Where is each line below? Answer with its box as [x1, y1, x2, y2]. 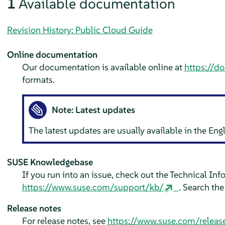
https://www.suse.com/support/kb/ [22, 181, 164, 193]
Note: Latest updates [52, 104, 136, 116]
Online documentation [7, 48, 97, 60]
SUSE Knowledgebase [7, 156, 93, 168]
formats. [22, 73, 55, 85]
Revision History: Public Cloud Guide [7, 24, 153, 36]
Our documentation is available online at [22, 61, 184, 73]
